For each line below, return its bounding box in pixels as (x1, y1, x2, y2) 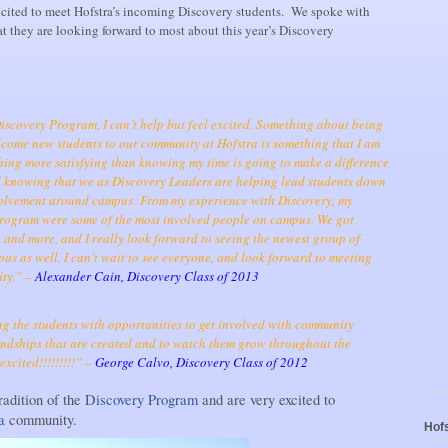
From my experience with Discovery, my (140, 191, 353, 210)
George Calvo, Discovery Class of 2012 (95, 352, 308, 371)
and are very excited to (198, 389, 335, 409)
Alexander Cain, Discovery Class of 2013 (35, 267, 259, 286)
